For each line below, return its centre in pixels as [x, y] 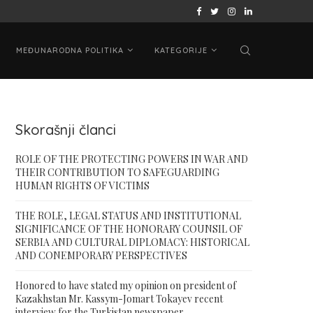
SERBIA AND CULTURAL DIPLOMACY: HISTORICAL [132, 242]
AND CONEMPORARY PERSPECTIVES [101, 255]
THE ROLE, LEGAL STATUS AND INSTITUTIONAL [128, 216]
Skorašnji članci [65, 130]
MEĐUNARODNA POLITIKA [70, 50]
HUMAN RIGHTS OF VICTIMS [82, 185]
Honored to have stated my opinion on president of [125, 285]
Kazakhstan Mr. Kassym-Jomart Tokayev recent [119, 299]
